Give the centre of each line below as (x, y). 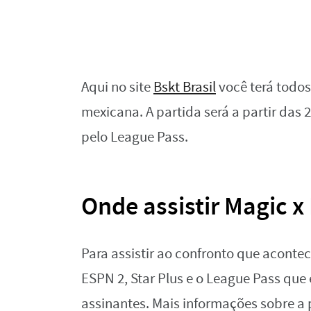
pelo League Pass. (135, 137)
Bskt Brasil (185, 87)
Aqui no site (117, 87)
